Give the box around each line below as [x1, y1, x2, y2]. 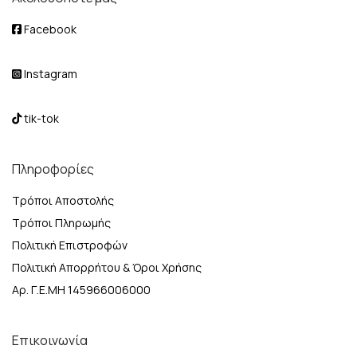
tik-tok [22, 111, 59, 126]
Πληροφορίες [12, 160, 94, 178]
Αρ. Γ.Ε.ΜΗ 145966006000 [12, 282, 151, 297]
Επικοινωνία [12, 331, 88, 349]
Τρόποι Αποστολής [12, 193, 114, 208]
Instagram [22, 66, 77, 81]
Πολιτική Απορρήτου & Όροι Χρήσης [12, 260, 202, 275]
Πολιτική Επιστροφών [12, 237, 127, 253]
